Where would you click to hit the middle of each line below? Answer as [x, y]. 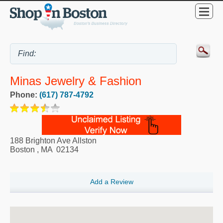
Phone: [25, 95]
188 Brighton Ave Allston [53, 140]
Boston [22, 149]
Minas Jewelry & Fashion [76, 81]
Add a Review [111, 182]
